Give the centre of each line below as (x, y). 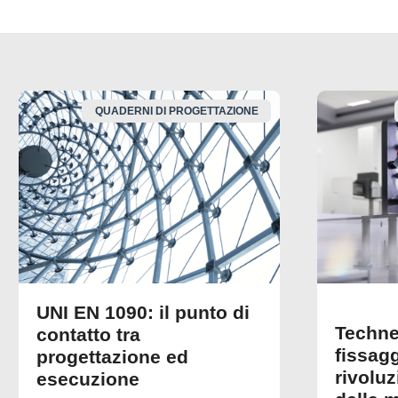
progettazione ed (112, 357)
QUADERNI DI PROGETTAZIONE (176, 111)
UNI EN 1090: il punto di (143, 313)
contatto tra (88, 335)
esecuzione (88, 379)
